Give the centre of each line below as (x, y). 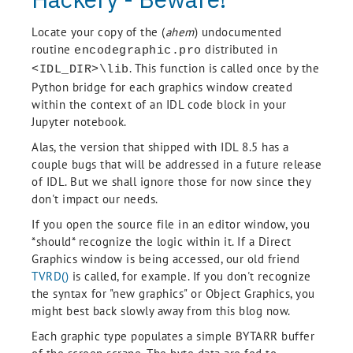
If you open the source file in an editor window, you (171, 224)
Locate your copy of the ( (98, 32)
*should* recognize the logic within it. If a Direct (162, 242)
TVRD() (50, 276)
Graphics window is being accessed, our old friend (166, 259)
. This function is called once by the (224, 68)
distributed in (241, 49)
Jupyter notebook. (79, 122)
